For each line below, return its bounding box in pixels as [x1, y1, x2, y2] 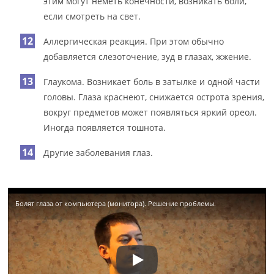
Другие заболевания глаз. [43, 146, 154, 158]
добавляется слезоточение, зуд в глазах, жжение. [43, 50, 252, 62]
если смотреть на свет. [43, 10, 141, 22]
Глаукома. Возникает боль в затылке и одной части [43, 75, 261, 87]
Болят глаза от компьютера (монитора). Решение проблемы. [15, 198, 217, 208]
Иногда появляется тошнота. [43, 121, 166, 133]
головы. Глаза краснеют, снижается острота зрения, [43, 91, 265, 103]
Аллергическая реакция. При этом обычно [43, 35, 224, 47]
